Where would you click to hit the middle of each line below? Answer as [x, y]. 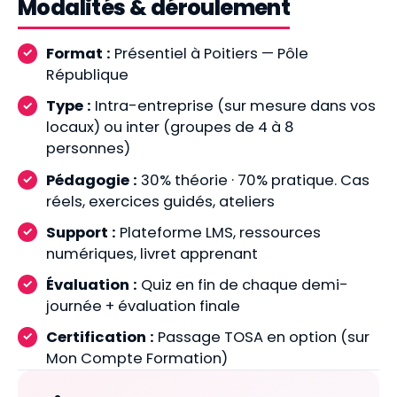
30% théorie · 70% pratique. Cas [253, 180]
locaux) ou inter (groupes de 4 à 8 [170, 128]
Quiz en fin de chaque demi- [243, 284]
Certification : [100, 338]
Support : [81, 232]
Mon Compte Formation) [137, 359]
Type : [69, 106]
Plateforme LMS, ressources [218, 232]
